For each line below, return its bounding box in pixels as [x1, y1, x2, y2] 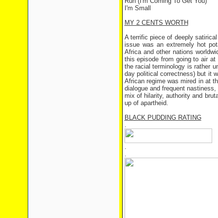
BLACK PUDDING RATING [124, 114, 201, 121]
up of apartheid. [124, 99, 168, 107]
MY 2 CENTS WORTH [124, 19, 188, 26]
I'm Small [124, 4, 151, 12]
